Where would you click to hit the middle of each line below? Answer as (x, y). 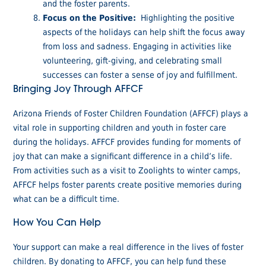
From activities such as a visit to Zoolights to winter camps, (127, 170)
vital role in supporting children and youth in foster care (120, 127)
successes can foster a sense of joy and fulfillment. (140, 74)
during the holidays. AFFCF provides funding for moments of (127, 141)
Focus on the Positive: (90, 17)
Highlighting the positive (186, 17)
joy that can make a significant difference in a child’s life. (123, 156)
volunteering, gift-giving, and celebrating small (133, 60)
